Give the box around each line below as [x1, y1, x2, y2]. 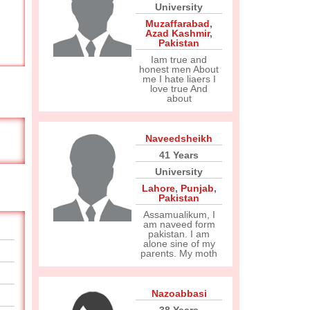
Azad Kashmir [145, 28, 210, 39]
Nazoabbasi [151, 288, 207, 299]
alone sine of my [143, 238, 215, 249]
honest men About [139, 64, 219, 75]
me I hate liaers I [142, 73, 216, 84]
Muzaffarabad [145, 18, 210, 29]
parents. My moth [140, 248, 217, 259]
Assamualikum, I [143, 209, 215, 220]
